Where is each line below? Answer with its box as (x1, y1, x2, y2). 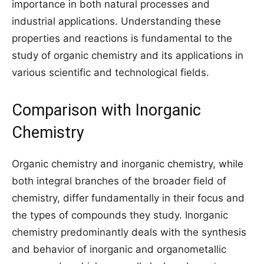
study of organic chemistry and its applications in (12, 49, 243, 61)
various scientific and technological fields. (12, 67, 209, 78)
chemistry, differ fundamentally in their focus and (12, 192, 245, 204)
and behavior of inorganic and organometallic (12, 243, 226, 255)
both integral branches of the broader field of (12, 175, 226, 187)
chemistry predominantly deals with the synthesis (12, 226, 246, 238)
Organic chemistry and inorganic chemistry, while (12, 158, 243, 170)
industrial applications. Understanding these (12, 15, 221, 27)
